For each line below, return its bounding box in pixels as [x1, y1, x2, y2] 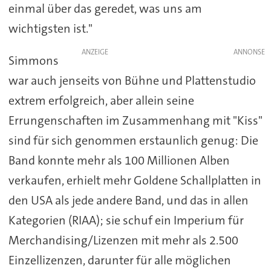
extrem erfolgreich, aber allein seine [8, 92, 194, 108]
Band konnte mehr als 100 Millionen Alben [8, 152, 230, 168]
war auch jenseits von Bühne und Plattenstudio [8, 72, 256, 88]
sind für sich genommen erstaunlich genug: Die [8, 132, 258, 148]
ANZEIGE [81, 47, 108, 57]
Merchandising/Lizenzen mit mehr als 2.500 [8, 232, 238, 248]
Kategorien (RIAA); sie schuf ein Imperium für [8, 212, 244, 228]
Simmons [8, 52, 59, 68]
